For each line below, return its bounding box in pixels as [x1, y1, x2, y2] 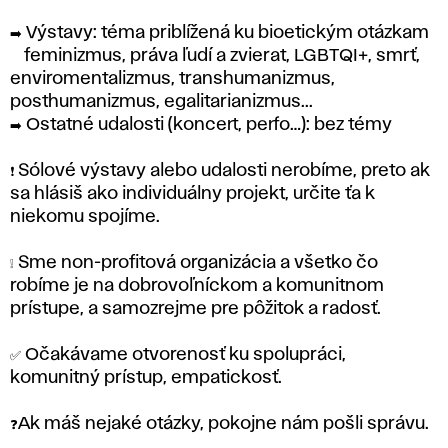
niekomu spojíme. [10, 209, 160, 226]
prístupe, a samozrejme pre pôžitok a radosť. [10, 301, 385, 318]
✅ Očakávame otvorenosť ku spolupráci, [10, 347, 346, 364]
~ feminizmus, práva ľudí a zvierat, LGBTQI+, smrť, [10, 48, 420, 65]
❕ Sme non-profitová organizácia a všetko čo [10, 255, 378, 272]
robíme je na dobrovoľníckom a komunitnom [10, 278, 384, 295]
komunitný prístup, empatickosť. [10, 370, 286, 387]
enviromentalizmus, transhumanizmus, [10, 71, 335, 88]
